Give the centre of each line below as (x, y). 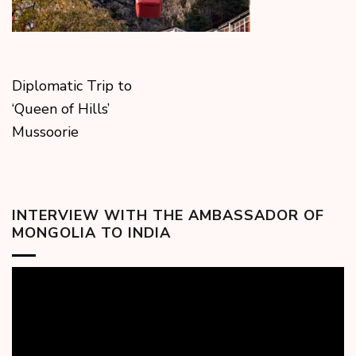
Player (32, 295)
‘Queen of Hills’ (61, 109)
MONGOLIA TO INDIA (91, 233)
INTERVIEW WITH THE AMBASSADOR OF (168, 216)
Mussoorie (45, 132)
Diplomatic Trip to (72, 86)
